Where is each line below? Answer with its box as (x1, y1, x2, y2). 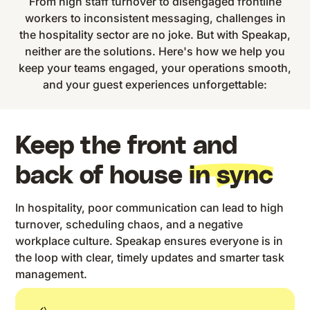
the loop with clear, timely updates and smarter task (15, 250, 285, 265)
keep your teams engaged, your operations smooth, (19, 60, 291, 75)
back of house (15, 163, 190, 188)
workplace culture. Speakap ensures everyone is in (15, 234, 284, 248)
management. (15, 267, 88, 282)
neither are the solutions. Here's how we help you (25, 44, 285, 58)
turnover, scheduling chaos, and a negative (15, 217, 244, 232)
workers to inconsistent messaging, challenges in (24, 10, 286, 25)
